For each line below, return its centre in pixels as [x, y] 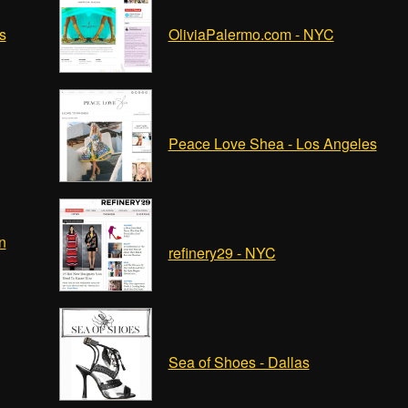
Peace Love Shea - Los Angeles [272, 143]
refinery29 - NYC [222, 253]
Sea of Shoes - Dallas [239, 362]
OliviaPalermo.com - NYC [251, 34]
